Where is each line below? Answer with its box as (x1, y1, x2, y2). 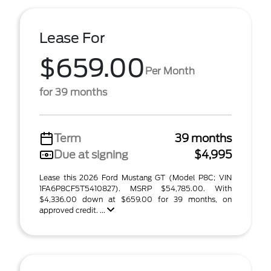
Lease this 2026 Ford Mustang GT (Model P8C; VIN (39, 173, 232, 182)
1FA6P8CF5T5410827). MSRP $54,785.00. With (39, 184, 232, 193)
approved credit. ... (39, 206, 107, 215)
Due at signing (54, 148, 128, 161)
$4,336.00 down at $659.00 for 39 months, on (39, 195, 232, 204)
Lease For (39, 30, 105, 47)
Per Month (145, 65, 195, 77)
